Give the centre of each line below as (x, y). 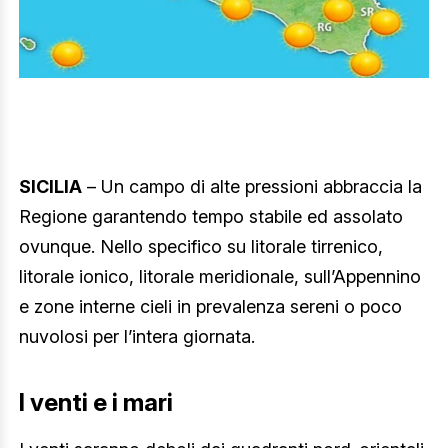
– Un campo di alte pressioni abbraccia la (252, 186)
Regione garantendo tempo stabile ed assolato (211, 216)
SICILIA (50, 186)
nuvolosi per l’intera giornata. (137, 336)
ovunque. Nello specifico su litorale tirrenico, (201, 246)
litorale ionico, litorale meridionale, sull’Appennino (220, 276)
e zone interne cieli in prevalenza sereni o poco (210, 306)
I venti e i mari (96, 402)
